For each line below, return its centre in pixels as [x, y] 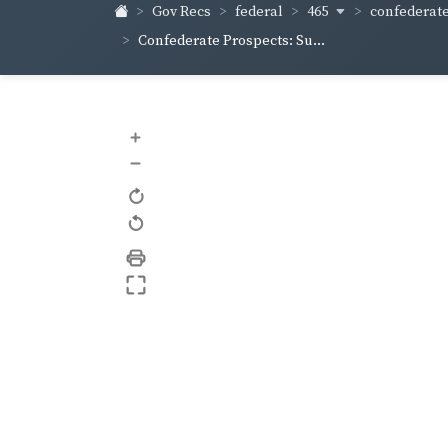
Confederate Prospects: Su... [231, 40]
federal [259, 12]
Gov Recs [181, 12]
